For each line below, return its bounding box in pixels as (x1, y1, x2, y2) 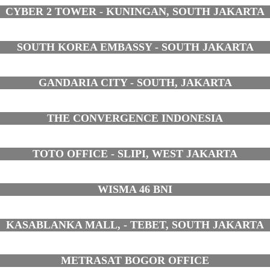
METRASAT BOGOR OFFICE (61, 254, 209, 266)
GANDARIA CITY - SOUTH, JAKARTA (38, 76, 232, 89)
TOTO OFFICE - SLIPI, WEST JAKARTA (33, 147, 237, 160)
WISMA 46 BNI (98, 183, 172, 195)
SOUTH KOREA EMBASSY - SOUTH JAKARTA (16, 40, 254, 53)
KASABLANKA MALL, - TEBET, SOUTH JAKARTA (6, 218, 264, 231)
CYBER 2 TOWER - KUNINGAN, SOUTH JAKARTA (5, 5, 265, 17)
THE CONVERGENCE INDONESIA (47, 111, 223, 124)
